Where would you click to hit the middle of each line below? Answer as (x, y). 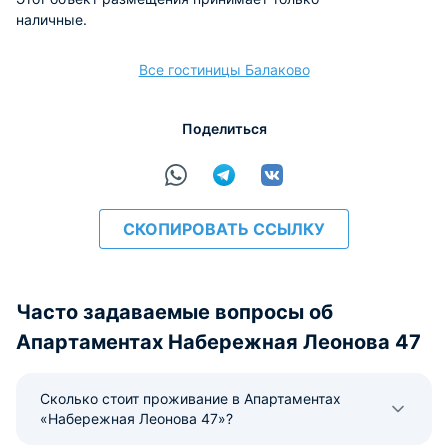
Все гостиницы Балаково (224, 69)
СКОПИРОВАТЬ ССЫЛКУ (224, 229)
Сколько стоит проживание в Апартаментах (190, 398)
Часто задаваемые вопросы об (174, 312)
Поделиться (224, 128)
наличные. (51, 19)
